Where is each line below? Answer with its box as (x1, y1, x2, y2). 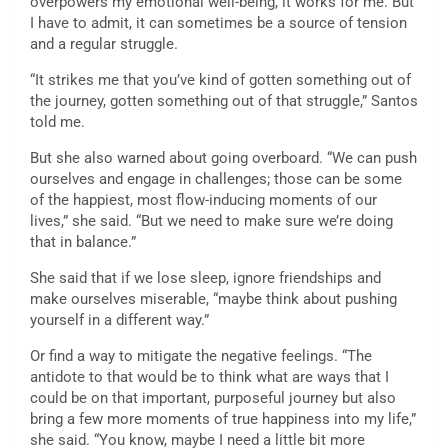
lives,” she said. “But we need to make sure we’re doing (30, 212, 393, 231)
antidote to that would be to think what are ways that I (30, 368, 389, 387)
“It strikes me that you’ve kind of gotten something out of (30, 71, 411, 90)
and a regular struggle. (30, 35, 178, 54)
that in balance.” (30, 233, 136, 252)
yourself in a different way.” (30, 311, 209, 330)
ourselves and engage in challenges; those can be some (30, 170, 402, 189)
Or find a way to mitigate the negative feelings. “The (30, 347, 372, 366)
